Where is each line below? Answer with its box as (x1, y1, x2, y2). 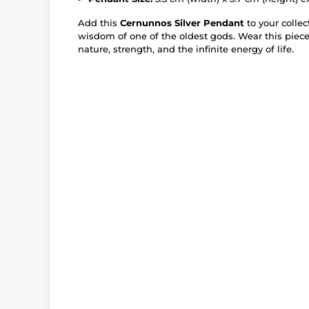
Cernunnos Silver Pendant (120, 17, 244, 28)
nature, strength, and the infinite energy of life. (78, 43, 294, 54)
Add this (78, 17, 120, 28)
